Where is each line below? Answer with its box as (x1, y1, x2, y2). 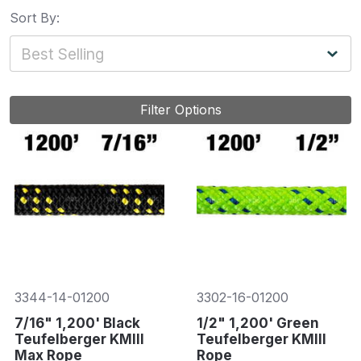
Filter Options (139, 102, 222, 118)
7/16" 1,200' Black (15, 315, 140, 332)
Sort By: (10, 10, 60, 27)
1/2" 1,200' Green (196, 315, 319, 332)
